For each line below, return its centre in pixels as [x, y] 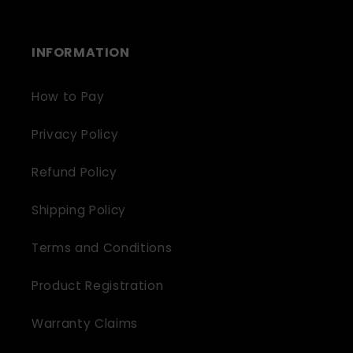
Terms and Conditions [102, 247]
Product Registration [98, 285]
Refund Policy [74, 172]
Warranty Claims [85, 323]
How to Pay [68, 96]
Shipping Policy [79, 210]
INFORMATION [81, 52]
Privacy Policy [75, 134]
